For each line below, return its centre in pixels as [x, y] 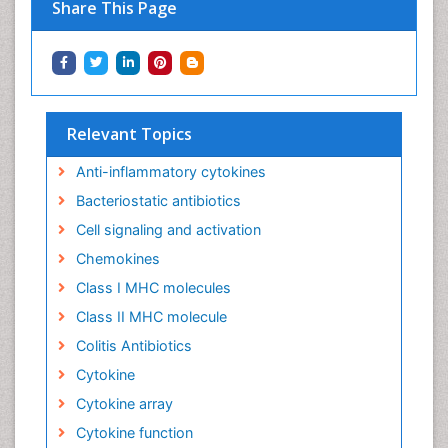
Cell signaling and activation [168, 229]
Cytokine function [134, 432]
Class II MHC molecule [151, 316]
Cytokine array [124, 403]
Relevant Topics [129, 133]
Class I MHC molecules [153, 287]
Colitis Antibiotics [133, 345]
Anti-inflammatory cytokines [170, 171]
